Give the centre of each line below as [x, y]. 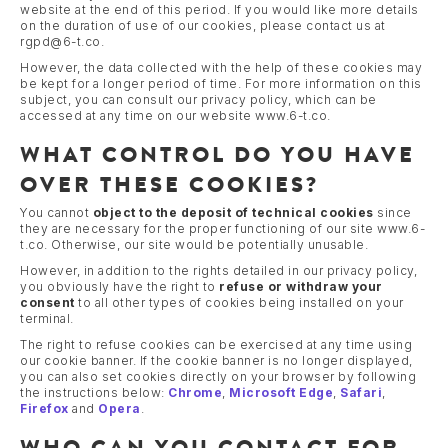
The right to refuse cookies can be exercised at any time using [216, 344]
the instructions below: [94, 392]
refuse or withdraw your [301, 286]
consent [47, 302]
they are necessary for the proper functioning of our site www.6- [222, 228]
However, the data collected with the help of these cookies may [221, 67]
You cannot [56, 212]
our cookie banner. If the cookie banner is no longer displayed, [216, 360]
